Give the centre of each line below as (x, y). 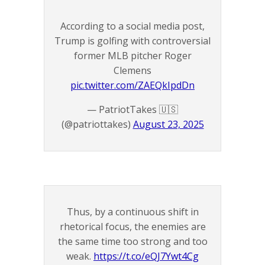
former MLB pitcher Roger (132, 55)
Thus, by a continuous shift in (132, 211)
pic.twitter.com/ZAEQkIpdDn (132, 85)
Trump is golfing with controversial (132, 41)
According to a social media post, (132, 26)
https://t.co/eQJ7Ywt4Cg (146, 256)
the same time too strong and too (132, 241)
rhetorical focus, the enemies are (132, 226)
